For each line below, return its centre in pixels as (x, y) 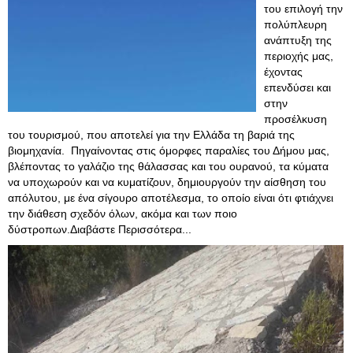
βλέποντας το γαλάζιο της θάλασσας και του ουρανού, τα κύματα (168, 166)
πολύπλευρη (295, 24)
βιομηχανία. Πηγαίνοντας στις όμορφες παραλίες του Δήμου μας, (169, 150)
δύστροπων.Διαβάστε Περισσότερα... (100, 229)
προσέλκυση (295, 119)
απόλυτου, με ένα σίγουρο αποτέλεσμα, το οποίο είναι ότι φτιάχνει (171, 198)
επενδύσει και (297, 87)
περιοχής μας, (299, 56)
